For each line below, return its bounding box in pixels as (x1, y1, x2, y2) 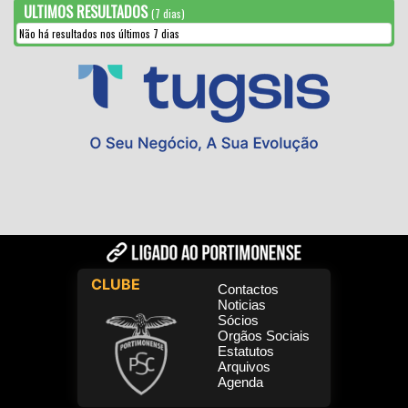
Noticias (218, 296, 266, 312)
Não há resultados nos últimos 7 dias (19, 25, 179, 41)
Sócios (218, 311, 259, 328)
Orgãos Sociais (218, 327, 310, 343)
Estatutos (218, 342, 274, 359)
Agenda (218, 373, 263, 390)
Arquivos (218, 358, 270, 374)
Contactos (218, 280, 279, 297)
